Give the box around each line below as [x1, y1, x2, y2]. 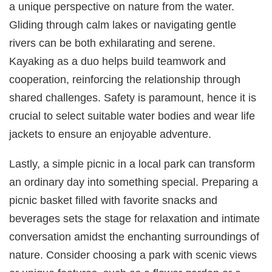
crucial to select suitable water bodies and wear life [9, 109, 256, 123]
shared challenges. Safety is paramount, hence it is [9, 91, 257, 104]
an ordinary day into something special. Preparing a [9, 175, 259, 188]
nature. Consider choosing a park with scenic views [9, 248, 257, 261]
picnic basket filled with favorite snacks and [9, 193, 218, 206]
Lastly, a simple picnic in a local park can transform [9, 157, 256, 170]
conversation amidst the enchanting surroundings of [9, 229, 260, 243]
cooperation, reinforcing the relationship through [9, 73, 241, 86]
